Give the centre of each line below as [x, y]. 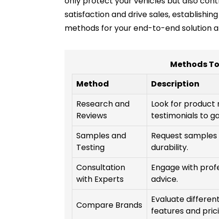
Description [175, 84]
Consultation [101, 168]
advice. [164, 179]
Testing [90, 148]
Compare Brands [109, 205]
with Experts [100, 179]
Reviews [92, 116]
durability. [170, 148]
